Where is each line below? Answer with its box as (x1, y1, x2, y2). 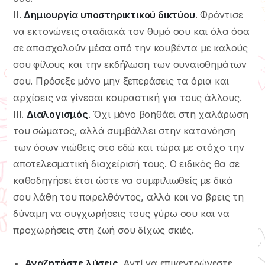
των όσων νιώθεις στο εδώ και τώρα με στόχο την (13, 141, 244, 153)
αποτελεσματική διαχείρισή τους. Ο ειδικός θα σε (13, 157, 240, 170)
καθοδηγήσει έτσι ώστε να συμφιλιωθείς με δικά (13, 174, 233, 186)
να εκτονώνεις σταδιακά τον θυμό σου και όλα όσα (13, 25, 250, 37)
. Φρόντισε (195, 8, 243, 21)
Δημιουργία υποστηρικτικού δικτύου (24, 8, 195, 21)
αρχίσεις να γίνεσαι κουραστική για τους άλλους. (13, 91, 242, 104)
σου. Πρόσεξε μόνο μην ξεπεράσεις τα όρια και (13, 75, 230, 87)
